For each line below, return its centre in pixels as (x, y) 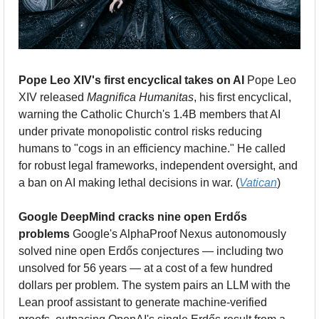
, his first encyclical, (242, 97)
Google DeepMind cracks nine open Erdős (133, 216)
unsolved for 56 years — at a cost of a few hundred (146, 268)
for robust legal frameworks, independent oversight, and (158, 165)
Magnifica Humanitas (140, 97)
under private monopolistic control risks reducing (140, 131)
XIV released (53, 97)
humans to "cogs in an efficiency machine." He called (152, 148)
